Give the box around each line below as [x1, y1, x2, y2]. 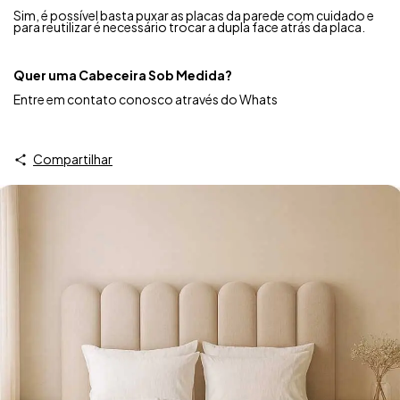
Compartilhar [32, 150, 112, 167]
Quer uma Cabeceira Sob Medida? [13, 66, 232, 83]
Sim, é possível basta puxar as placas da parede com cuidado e [13, 6, 374, 23]
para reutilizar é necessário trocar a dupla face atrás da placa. [13, 18, 365, 35]
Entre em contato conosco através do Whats [13, 90, 278, 107]
